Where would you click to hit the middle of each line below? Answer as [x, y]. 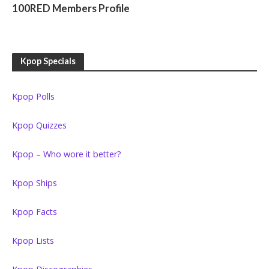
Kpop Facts [35, 212]
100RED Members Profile [71, 8]
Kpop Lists [33, 241]
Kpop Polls [33, 97]
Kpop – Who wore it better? [67, 154]
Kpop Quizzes [39, 125]
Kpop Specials [48, 61]
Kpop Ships [35, 183]
